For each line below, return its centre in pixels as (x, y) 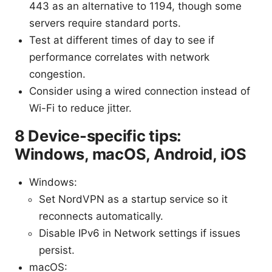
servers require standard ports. (105, 23)
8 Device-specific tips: (98, 136)
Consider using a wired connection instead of (140, 91)
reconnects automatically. (101, 216)
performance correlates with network (119, 57)
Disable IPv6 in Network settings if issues (140, 233)
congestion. (57, 74)
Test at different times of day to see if (122, 40)
